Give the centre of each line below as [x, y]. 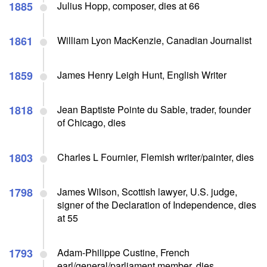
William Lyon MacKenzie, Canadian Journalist [154, 40]
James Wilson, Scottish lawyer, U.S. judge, [147, 191]
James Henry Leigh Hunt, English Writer [142, 74]
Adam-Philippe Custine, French [123, 252]
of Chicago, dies [91, 122]
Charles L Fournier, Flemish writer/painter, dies [156, 157]
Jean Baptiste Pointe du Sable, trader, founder [154, 109]
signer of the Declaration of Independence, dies [157, 204]
